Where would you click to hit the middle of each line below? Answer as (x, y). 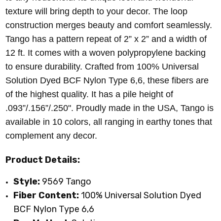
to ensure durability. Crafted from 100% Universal (102, 67)
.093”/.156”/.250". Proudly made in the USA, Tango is (110, 108)
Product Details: (43, 160)
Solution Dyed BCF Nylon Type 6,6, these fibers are (107, 81)
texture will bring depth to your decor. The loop (97, 12)
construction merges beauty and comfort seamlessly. (109, 25)
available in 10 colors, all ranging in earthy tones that (109, 122)
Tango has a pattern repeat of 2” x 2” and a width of (106, 39)
